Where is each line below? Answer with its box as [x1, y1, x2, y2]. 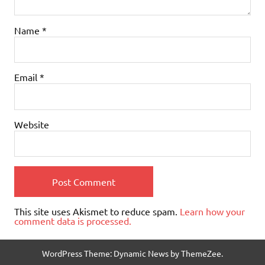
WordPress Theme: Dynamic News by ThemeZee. [42, 248, 223, 259]
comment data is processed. [14, 215, 131, 227]
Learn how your [180, 205, 245, 218]
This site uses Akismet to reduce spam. [14, 205, 180, 218]
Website [14, 118, 49, 130]
